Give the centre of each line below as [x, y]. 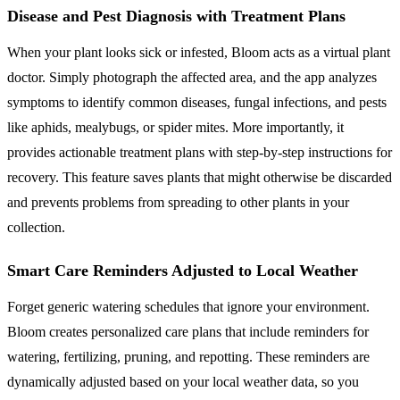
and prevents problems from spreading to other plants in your [178, 202]
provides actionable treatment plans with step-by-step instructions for [200, 152]
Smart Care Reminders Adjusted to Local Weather [183, 270]
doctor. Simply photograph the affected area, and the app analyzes [192, 77]
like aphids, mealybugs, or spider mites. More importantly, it [175, 127]
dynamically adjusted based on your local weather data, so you [183, 381]
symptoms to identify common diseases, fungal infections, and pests [197, 102]
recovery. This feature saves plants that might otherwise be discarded [200, 177]
